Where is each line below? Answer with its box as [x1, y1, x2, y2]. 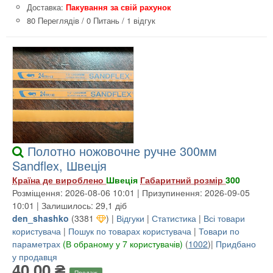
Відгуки [116, 211, 144, 224]
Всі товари [204, 211, 245, 224]
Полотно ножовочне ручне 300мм [27, 141, 217, 160]
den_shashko [12, 211, 69, 224]
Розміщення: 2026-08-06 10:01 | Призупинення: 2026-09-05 [12, 186, 250, 199]
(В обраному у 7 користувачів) [63, 237, 183, 250]
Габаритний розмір [140, 173, 225, 186]
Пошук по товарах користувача [68, 224, 191, 237]
